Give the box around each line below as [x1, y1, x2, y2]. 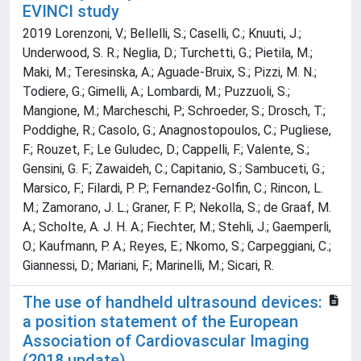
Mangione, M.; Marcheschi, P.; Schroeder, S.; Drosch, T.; [23, 103, 326, 119]
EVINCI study [23, 2, 119, 22]
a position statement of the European [23, 312, 298, 332]
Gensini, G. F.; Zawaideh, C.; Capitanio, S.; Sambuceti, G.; [23, 161, 325, 177]
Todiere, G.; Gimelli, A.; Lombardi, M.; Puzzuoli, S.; [23, 84, 290, 100]
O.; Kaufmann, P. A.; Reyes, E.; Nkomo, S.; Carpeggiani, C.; [23, 239, 331, 255]
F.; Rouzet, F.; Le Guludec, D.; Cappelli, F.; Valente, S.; [23, 142, 309, 158]
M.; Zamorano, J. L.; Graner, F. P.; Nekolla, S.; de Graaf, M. [23, 200, 331, 216]
